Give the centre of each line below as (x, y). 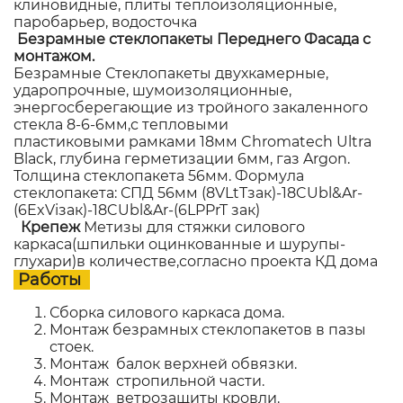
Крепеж (49, 227)
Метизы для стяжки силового (194, 227)
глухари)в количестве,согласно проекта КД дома (196, 261)
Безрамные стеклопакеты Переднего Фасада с (194, 39)
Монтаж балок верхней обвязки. (173, 363)
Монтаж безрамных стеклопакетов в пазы (208, 329)
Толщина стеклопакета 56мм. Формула (159, 175)
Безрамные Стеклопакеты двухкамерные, (171, 73)
